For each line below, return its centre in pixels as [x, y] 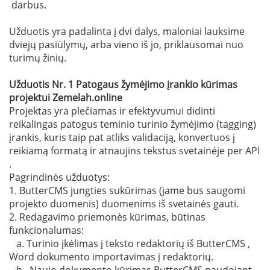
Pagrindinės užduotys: [59, 177]
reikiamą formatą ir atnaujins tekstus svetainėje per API [134, 150]
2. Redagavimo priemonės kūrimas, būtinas [107, 217]
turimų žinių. [38, 58]
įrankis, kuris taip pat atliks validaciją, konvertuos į [122, 137]
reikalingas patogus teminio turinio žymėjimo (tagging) [133, 124]
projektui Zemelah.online [67, 97]
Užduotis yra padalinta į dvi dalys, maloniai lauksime [127, 31]
